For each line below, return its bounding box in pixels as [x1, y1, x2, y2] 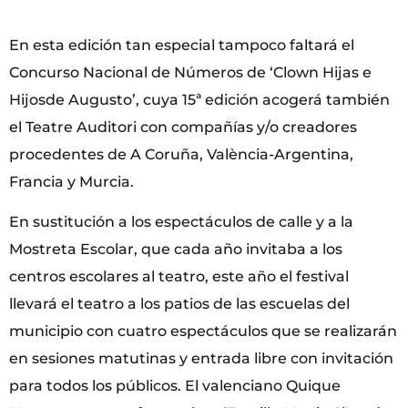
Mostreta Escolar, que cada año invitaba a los [9, 240, 342, 259]
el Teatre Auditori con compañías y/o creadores [9, 117, 357, 136]
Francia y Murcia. [9, 172, 134, 190]
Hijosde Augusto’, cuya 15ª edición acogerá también [9, 90, 390, 108]
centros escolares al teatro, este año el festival [9, 268, 349, 286]
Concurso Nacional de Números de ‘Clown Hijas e [9, 63, 372, 81]
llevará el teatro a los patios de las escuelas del [9, 295, 350, 313]
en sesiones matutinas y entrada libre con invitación [9, 350, 393, 368]
